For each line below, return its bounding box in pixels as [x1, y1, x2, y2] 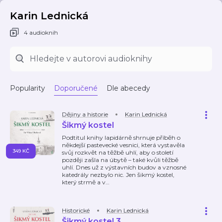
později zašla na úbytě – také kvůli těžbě [62, 156, 178, 164]
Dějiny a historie [62, 111, 108, 118]
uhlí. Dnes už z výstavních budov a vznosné [62, 164, 186, 171]
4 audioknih [24, 28, 58, 36]
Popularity [10, 84, 45, 93]
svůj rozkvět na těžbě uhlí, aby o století [62, 149, 173, 156]
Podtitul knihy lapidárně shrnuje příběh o [62, 134, 180, 141]
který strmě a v [62, 178, 106, 186]
